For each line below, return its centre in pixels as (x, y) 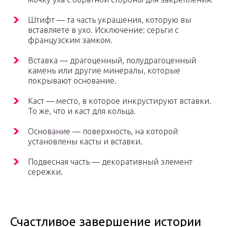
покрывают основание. (72, 81)
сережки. (45, 172)
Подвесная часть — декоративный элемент (110, 162)
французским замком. (70, 40)
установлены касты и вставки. (85, 142)
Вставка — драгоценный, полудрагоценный (112, 61)
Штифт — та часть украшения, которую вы (109, 20)
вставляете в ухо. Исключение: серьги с (103, 30)
